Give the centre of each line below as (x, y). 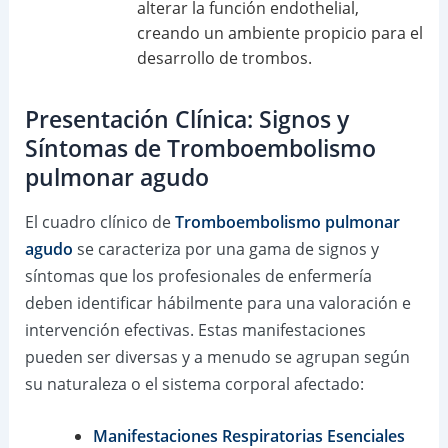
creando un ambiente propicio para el (279, 33)
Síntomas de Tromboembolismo (200, 149)
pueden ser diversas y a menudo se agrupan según (217, 357)
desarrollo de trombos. (224, 58)
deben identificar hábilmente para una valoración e (217, 303)
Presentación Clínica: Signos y (186, 120)
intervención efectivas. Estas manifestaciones (195, 330)
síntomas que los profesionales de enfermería (198, 276)
